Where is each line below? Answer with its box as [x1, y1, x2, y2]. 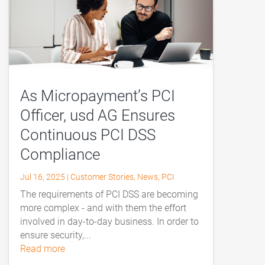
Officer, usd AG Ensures [20, 106, 175, 124]
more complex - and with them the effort [20, 202, 186, 214]
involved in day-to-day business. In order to [20, 215, 199, 227]
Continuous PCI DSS [20, 125, 156, 144]
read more [25, 243, 65, 254]
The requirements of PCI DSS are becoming [20, 188, 198, 200]
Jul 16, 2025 [20, 172, 65, 182]
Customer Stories [70, 172, 134, 182]
